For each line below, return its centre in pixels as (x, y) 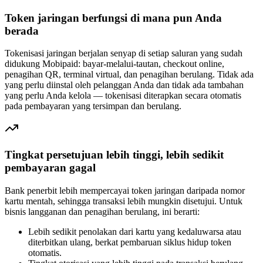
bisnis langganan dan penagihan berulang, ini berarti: (102, 211)
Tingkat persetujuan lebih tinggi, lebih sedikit (114, 154)
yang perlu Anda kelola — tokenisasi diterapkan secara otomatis (123, 96)
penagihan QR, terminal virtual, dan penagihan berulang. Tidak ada (129, 75)
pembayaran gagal (50, 167)
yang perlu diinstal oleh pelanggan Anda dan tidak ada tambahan (124, 85)
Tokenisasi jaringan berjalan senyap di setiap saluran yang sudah (124, 53)
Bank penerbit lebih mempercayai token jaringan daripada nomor (125, 190)
